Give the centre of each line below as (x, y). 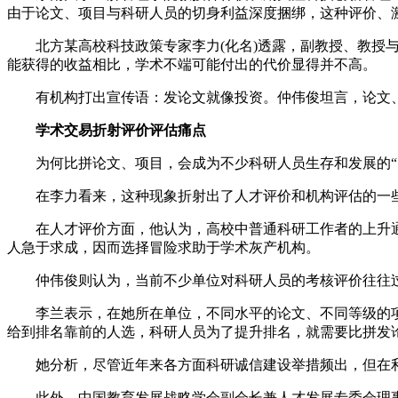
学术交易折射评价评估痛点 (107, 130)
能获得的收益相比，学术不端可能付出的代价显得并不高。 (192, 64)
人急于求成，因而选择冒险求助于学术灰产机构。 (163, 247)
